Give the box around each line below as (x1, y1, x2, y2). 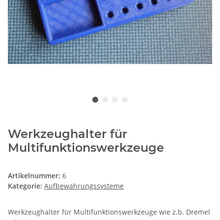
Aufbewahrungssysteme (44, 181, 124, 191)
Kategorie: (8, 181, 44, 191)
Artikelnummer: (8, 170, 62, 180)
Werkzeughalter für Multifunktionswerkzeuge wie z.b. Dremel (8, 207, 210, 217)
